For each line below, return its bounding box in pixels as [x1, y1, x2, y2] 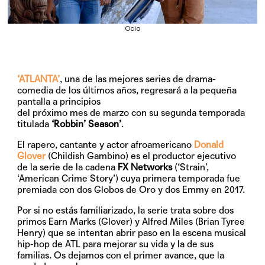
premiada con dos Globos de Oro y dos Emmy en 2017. [17, 184, 245, 196]
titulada [17, 118, 50, 130]
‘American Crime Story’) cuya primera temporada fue [17, 173, 241, 185]
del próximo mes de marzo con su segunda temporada [17, 107, 245, 119]
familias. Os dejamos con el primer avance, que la [17, 250, 225, 261]
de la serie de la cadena [17, 161, 118, 173]
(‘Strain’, [172, 161, 209, 173]
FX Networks [118, 161, 173, 173]
